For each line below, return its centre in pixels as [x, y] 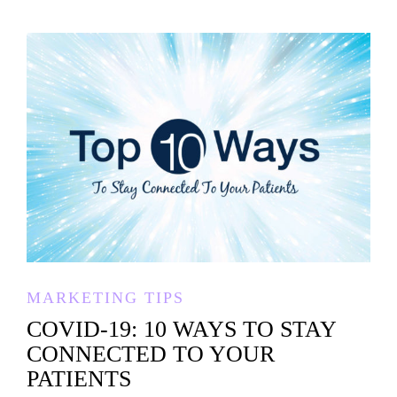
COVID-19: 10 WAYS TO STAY [181, 329]
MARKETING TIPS [105, 297]
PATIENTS [79, 378]
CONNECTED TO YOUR [151, 354]
